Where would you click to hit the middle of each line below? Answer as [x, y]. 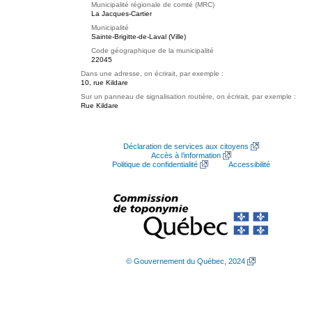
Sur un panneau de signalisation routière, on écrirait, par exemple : [188, 96]
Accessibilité [249, 164]
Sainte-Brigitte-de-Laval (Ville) [139, 37]
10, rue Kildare [104, 83]
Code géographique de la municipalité [153, 50]
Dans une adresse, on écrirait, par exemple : [152, 73]
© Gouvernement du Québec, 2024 [186, 261]
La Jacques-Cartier [122, 14]
